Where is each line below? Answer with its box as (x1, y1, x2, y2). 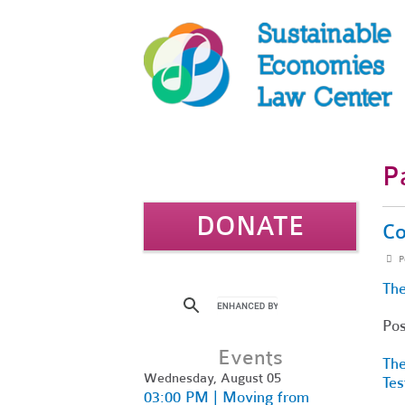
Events (217, 344, 283, 370)
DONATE (195, 210, 305, 242)
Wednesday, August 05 (144, 369, 281, 386)
